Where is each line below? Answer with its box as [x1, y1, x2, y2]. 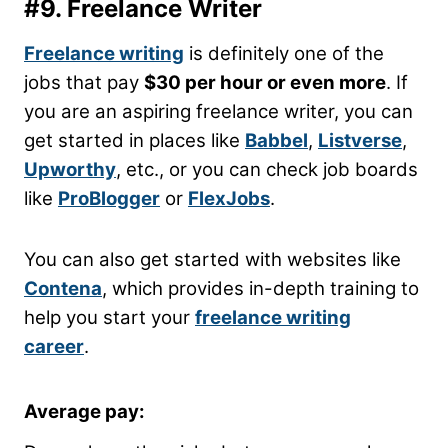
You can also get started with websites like [24, 247, 401, 271]
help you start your [24, 305, 195, 329]
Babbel [245, 128, 308, 152]
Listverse [318, 128, 402, 152]
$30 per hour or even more [144, 70, 386, 94]
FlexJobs [188, 186, 270, 210]
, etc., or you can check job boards [116, 157, 418, 181]
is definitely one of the [184, 41, 384, 65]
